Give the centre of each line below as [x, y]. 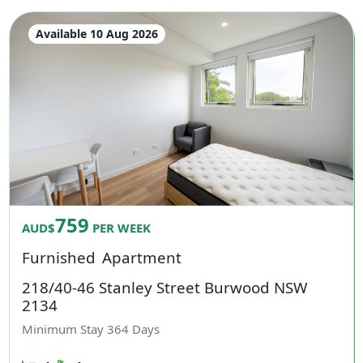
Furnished [59, 257]
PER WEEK [120, 227]
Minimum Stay [65, 329]
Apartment [141, 257]
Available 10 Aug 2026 [96, 33]
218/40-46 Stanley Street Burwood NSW [165, 287]
